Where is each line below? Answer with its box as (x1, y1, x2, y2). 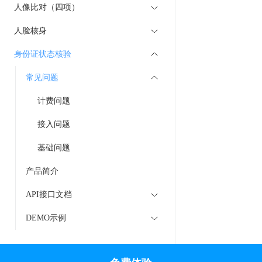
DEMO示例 (26, 213, 66, 222)
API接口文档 (26, 190, 72, 199)
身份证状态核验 (14, 50, 71, 58)
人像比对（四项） (14, 3, 80, 12)
